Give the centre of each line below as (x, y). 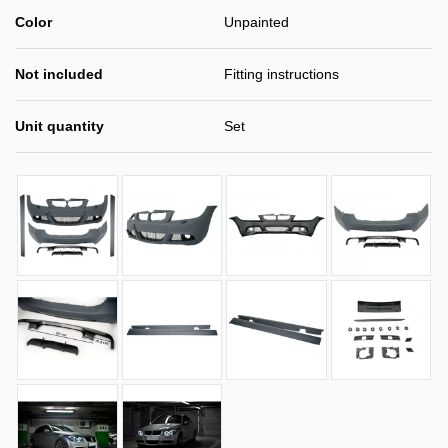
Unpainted (256, 22)
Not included (59, 74)
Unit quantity (59, 126)
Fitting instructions (281, 74)
